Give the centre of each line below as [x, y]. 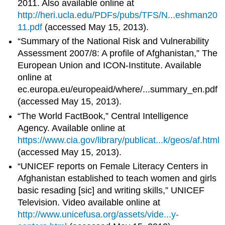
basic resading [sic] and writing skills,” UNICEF [111, 190]
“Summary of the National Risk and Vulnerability [114, 41]
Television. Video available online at [89, 202]
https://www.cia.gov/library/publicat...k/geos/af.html [119, 140]
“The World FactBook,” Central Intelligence [103, 116]
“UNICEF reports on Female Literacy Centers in [113, 166]
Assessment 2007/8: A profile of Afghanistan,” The [118, 53]
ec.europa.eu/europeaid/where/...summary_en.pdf [118, 90]
